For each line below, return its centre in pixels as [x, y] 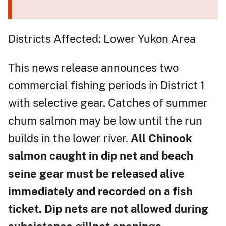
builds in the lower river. [69, 138]
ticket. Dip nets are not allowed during [108, 209]
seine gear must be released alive [96, 173]
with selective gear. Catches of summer [108, 103]
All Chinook [161, 138]
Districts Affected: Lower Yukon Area [102, 39]
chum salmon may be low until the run [105, 120]
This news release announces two [93, 67]
